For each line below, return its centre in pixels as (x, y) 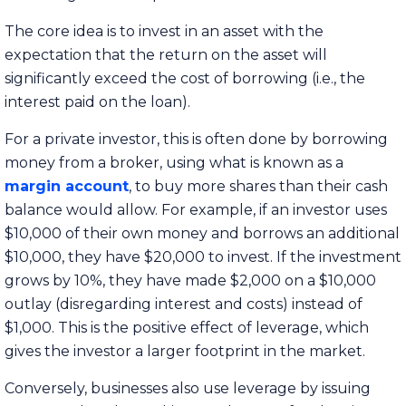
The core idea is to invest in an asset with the (164, 31)
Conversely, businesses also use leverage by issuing (188, 388)
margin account (67, 186)
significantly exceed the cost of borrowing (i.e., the (185, 78)
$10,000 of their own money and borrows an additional (202, 233)
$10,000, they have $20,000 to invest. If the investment (203, 256)
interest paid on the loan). (97, 101)
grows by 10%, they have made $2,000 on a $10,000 (190, 280)
